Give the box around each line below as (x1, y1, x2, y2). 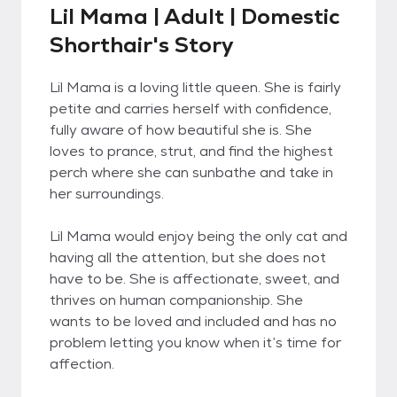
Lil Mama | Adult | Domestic (50, 3, 340, 30)
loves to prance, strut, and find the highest (50, 142, 333, 160)
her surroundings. (50, 184, 164, 203)
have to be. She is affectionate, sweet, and (50, 269, 339, 288)
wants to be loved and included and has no (50, 312, 337, 331)
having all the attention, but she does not (50, 248, 326, 267)
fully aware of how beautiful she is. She (50, 121, 312, 139)
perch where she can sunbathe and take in (50, 163, 333, 182)
